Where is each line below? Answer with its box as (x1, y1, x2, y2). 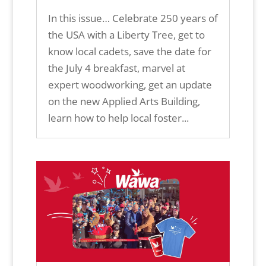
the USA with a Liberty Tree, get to (47, 28, 205, 42)
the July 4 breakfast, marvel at (47, 61, 185, 75)
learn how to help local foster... (47, 111, 189, 125)
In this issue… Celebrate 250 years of (47, 11, 218, 26)
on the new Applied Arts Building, (47, 94, 200, 109)
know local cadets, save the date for (47, 45, 211, 59)
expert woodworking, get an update (47, 78, 212, 92)
